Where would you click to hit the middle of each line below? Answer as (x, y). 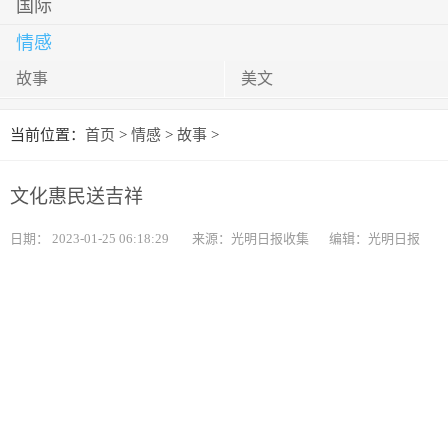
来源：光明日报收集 (250, 238)
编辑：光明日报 (374, 238)
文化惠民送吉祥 (76, 196)
